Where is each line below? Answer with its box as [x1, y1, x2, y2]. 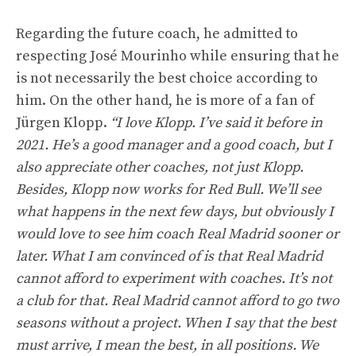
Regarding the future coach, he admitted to [16, 24, 298, 43]
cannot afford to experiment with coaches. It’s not [16, 269, 332, 288]
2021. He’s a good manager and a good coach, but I [16, 135, 332, 154]
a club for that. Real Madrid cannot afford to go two [16, 291, 339, 310]
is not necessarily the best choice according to [16, 68, 318, 87]
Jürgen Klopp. [16, 113, 110, 132]
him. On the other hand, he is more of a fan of [16, 91, 315, 110]
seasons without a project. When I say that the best [16, 313, 336, 332]
